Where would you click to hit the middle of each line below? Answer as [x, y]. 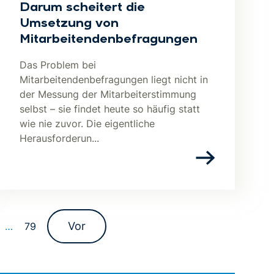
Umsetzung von [69, 24]
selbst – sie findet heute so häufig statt [110, 109]
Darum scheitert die [82, 8]
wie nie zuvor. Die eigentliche [87, 124]
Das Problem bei [58, 65]
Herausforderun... [59, 138]
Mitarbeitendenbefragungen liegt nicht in [114, 80]
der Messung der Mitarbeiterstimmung [108, 94]
